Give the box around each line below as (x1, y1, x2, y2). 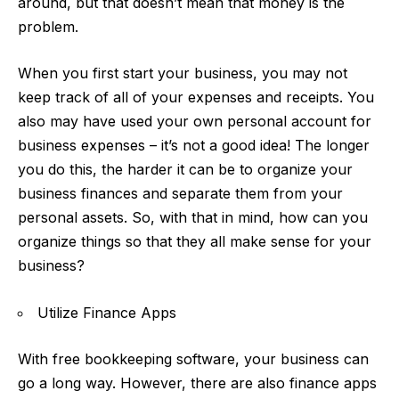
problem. (18, 17, 83, 36)
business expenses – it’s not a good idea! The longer (18, 136, 370, 155)
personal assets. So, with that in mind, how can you (18, 208, 368, 227)
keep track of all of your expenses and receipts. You (18, 88, 374, 107)
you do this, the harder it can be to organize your (18, 160, 353, 179)
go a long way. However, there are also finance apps (18, 374, 377, 393)
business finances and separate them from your (18, 184, 343, 203)
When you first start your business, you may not (18, 64, 347, 83)
